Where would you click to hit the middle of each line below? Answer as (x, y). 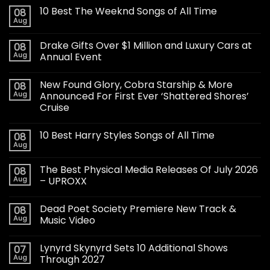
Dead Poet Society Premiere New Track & (138, 209)
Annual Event (71, 57)
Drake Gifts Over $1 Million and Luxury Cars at (146, 45)
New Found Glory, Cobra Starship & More (136, 84)
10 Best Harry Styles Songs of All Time (127, 135)
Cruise (55, 107)
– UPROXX (63, 181)
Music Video (67, 220)
